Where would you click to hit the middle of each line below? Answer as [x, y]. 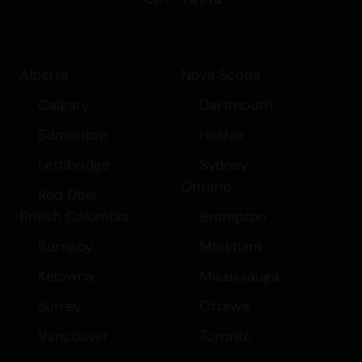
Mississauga [239, 277]
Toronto [225, 337]
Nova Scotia [221, 76]
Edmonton [72, 135]
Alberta [44, 76]
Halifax [221, 135]
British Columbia [74, 217]
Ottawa [224, 307]
